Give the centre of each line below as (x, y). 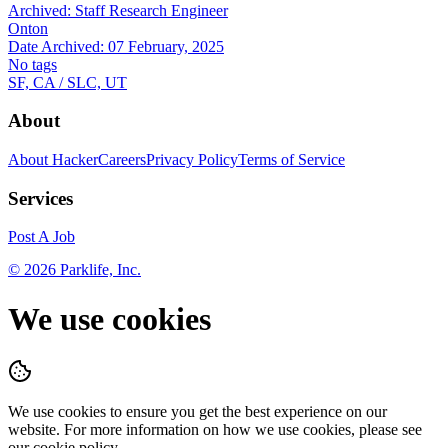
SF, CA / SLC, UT (67, 82)
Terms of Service (291, 160)
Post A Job (41, 237)
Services (40, 198)
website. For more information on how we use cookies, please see (215, 430)
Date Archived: (58, 46)
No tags (32, 64)
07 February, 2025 (166, 46)
